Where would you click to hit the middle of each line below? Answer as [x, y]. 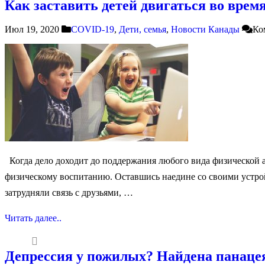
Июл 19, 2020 [32, 29]
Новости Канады [205, 29]
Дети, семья [143, 29]
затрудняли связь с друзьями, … [69, 192]
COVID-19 [93, 29]
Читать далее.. [33, 218]
